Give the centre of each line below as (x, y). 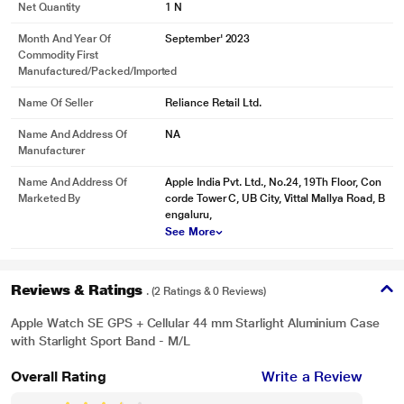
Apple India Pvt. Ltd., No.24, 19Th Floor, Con (273, 182)
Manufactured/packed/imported (98, 71)
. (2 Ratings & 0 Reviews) (206, 291)
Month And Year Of (64, 39)
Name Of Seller (56, 103)
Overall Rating (59, 376)
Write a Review (312, 376)
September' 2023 (208, 39)
